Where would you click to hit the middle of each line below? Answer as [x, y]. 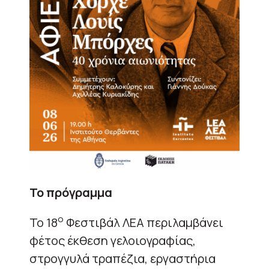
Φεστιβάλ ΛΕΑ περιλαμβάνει [144, 222]
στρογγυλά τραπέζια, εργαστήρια [122, 258]
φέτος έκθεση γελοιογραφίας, [113, 240]
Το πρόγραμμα [71, 192]
